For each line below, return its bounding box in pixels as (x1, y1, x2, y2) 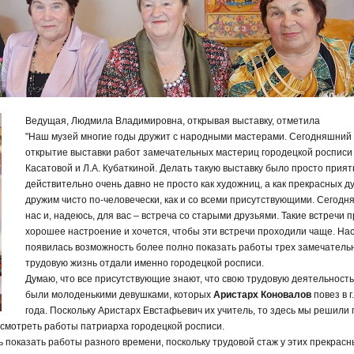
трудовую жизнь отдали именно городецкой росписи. (25, 257, 264, 269)
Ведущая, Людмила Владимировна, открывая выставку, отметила (25, 115, 320, 126)
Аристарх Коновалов (213, 288, 314, 300)
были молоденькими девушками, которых (25, 288, 213, 300)
